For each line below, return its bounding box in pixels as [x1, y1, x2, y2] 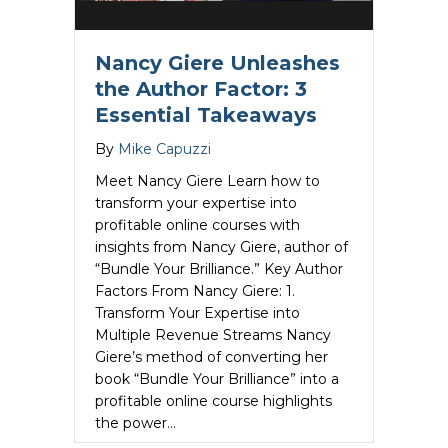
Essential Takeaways [95, 103, 317, 128]
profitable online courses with [95, 216, 300, 235]
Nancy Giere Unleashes [95, 51, 340, 76]
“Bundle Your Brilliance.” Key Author [95, 260, 343, 279]
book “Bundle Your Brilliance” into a [95, 370, 339, 389]
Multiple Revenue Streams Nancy [95, 326, 331, 345]
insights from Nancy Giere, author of [95, 238, 348, 257]
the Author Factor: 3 [95, 77, 307, 102]
